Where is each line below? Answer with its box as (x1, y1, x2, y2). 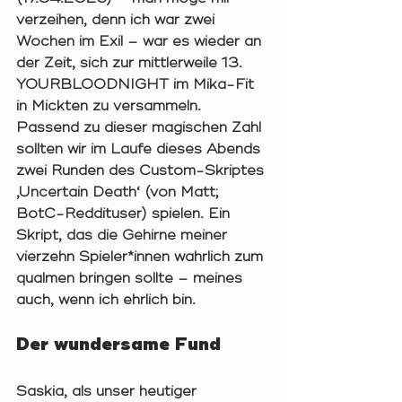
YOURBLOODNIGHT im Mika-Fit (16, 75, 258, 94)
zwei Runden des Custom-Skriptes (16, 162, 268, 180)
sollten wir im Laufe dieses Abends (16, 140, 265, 159)
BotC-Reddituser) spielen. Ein (16, 205, 234, 223)
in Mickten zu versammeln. (16, 97, 205, 116)
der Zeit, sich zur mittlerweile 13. (16, 54, 247, 73)
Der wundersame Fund (16, 333, 232, 356)
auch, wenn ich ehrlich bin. (16, 291, 200, 310)
